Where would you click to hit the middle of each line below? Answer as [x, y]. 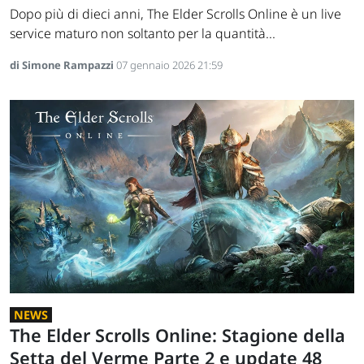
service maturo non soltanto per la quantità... [143, 34]
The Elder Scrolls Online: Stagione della [178, 336]
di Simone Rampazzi [63, 65]
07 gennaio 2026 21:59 [169, 65]
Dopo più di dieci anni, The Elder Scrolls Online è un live [175, 14]
